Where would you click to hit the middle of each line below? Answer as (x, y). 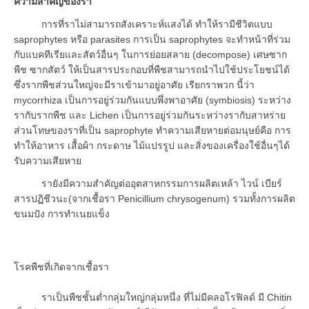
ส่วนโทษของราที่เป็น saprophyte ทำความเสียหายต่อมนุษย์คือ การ (152, 130)
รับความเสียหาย (48, 160)
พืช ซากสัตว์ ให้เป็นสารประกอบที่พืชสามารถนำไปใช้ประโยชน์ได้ (152, 69)
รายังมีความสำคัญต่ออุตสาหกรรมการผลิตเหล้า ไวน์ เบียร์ (148, 183)
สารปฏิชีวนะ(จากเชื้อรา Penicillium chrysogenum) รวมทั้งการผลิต (154, 198)
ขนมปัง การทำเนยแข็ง (62, 213)
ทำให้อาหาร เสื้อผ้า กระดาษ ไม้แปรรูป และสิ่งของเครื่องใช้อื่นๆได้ (152, 145)
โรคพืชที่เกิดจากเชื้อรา (61, 267)
